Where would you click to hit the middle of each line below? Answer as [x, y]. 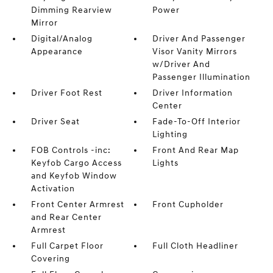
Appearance [57, 52]
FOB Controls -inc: [71, 151]
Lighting [170, 135]
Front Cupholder [188, 205]
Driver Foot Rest [66, 93]
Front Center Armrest [77, 205]
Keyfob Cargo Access [76, 163]
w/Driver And [182, 65]
